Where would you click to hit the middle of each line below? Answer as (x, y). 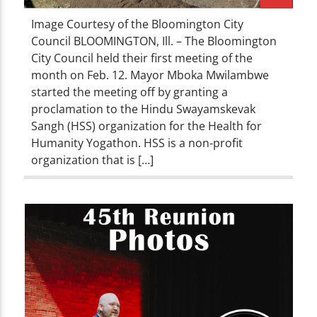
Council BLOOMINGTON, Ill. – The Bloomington (154, 41)
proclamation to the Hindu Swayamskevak (144, 109)
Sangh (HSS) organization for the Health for (147, 126)
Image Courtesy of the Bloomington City (138, 24)
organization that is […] (93, 160)
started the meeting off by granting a (130, 92)
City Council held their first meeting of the (142, 58)
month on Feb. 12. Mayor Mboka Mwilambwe (150, 75)
